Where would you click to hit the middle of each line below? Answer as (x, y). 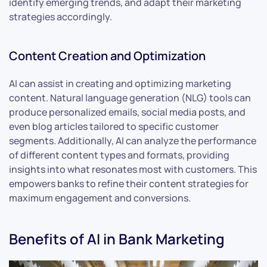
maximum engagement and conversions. (100, 198)
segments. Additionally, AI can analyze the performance (133, 140)
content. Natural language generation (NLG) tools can (130, 97)
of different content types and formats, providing (119, 155)
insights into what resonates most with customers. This (133, 169)
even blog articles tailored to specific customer (114, 126)
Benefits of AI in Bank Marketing (117, 238)
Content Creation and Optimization (107, 55)
